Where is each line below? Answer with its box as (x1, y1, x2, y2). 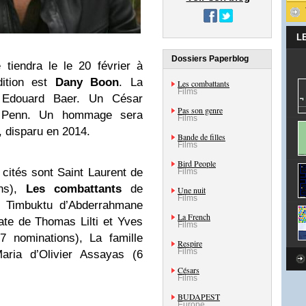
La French (178, 211, 210, 222)
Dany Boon (55, 75, 120, 89)
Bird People (178, 158, 216, 169)
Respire (178, 238, 202, 249)
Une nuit (178, 184, 206, 195)
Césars (178, 264, 199, 275)
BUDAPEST (178, 291, 220, 302)
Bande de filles (178, 131, 225, 142)
